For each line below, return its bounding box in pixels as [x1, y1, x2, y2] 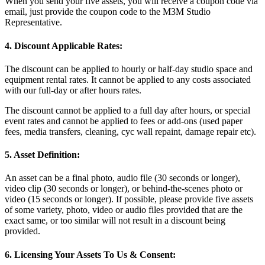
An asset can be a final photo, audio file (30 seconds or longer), [5, 173, 240, 183]
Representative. [5, 17, 64, 28]
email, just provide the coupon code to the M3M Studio [5, 7, 211, 17]
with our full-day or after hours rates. [5, 85, 144, 95]
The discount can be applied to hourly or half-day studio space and [5, 63, 253, 74]
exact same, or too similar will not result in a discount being [5, 215, 225, 226]
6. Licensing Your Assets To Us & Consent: [5, 249, 178, 260]
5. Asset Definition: [5, 150, 82, 160]
